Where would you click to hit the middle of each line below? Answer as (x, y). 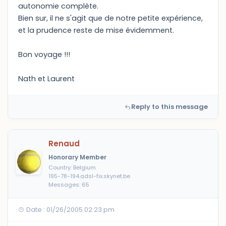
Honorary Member (77, 157)
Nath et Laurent (46, 79)
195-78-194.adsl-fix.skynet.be (89, 176)
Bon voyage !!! (44, 54)
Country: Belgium (72, 167)
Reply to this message (169, 107)
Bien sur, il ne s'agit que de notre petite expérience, (110, 18)
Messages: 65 (69, 185)
